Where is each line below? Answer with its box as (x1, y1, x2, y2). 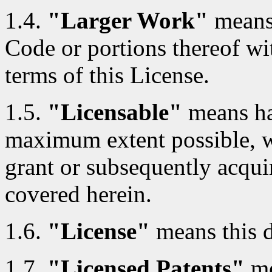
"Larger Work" (47, 7, 208, 33)
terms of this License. (5, 61, 209, 88)
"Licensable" (47, 98, 182, 125)
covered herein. (5, 180, 152, 207)
